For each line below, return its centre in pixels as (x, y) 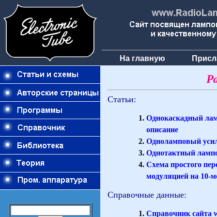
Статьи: (122, 99)
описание (162, 130)
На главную (142, 58)
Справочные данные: (147, 195)
